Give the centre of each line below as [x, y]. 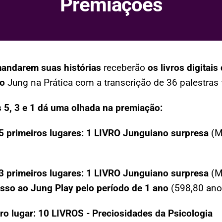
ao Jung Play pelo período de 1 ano [93, 188]
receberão [124, 68]
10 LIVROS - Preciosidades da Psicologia [125, 213]
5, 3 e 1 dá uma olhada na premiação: [83, 108]
